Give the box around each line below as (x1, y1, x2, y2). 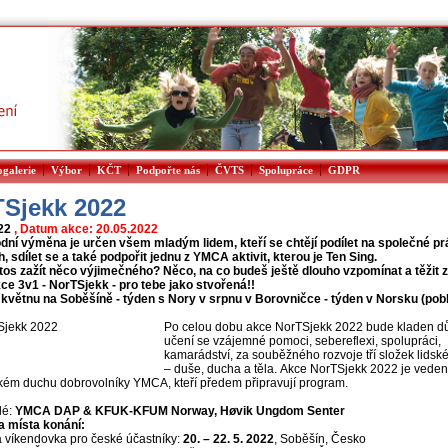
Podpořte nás (136, 164, 200, 176)
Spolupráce (259, 164, 313, 176)
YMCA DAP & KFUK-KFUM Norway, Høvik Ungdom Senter (15, 404, 345, 418)
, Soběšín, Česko (274, 432, 366, 446)
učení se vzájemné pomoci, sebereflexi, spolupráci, (164, 334, 441, 348)
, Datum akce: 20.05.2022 (14, 222, 158, 236)
